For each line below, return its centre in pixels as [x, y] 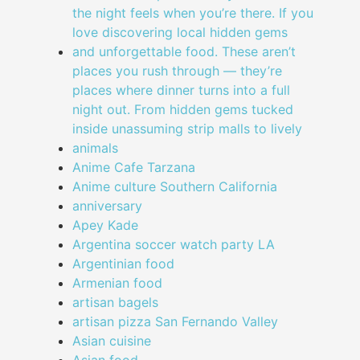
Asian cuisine [112, 341]
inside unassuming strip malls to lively [187, 129]
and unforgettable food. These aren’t [184, 52]
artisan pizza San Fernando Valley [175, 322]
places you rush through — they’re [177, 71]
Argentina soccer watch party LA [174, 245]
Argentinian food [123, 264]
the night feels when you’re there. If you [193, 13]
